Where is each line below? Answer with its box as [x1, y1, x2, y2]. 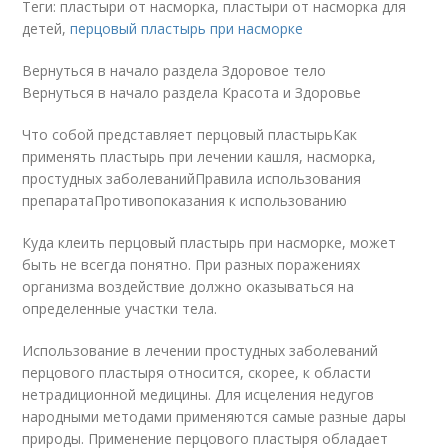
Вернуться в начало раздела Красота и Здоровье [22, 83, 362, 102]
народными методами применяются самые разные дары [22, 407, 407, 426]
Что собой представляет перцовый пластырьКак [22, 125, 358, 144]
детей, [22, 19, 71, 38]
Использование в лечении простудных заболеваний [22, 341, 379, 360]
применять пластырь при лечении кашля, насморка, [22, 147, 377, 166]
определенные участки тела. [22, 299, 218, 318]
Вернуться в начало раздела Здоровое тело [22, 61, 327, 80]
